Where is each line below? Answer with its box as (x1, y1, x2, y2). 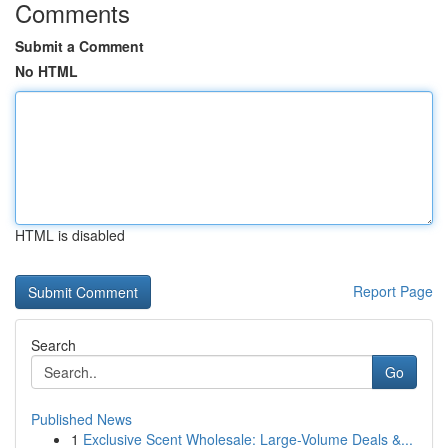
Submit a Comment (15, 36, 144, 56)
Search (31, 335, 76, 355)
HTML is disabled (15, 225, 125, 245)
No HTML (15, 61, 78, 81)
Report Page (353, 281, 433, 301)
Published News (31, 409, 132, 429)
